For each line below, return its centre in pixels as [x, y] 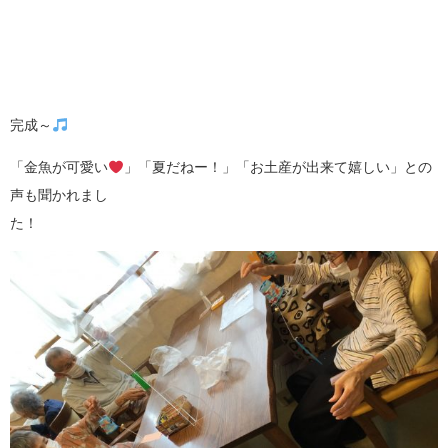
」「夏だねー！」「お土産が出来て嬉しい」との [277, 167]
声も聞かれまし [59, 195]
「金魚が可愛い [59, 167]
